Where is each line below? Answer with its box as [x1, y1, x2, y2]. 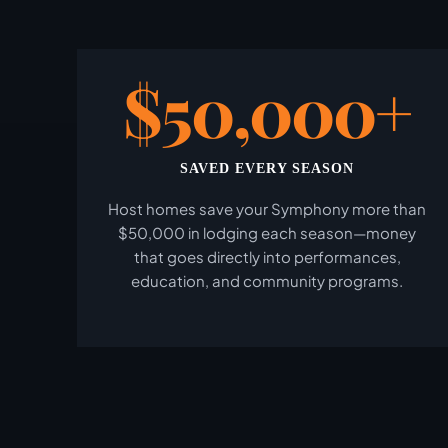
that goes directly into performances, [133, 247, 401, 266]
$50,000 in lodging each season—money [118, 223, 417, 242]
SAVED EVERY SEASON [180, 161, 355, 176]
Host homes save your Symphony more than [108, 199, 427, 218]
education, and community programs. [131, 271, 404, 290]
